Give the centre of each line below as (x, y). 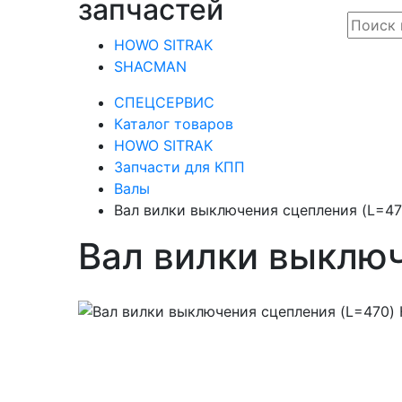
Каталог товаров (174, 123)
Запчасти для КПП (179, 166)
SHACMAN (150, 66)
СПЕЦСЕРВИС (164, 102)
